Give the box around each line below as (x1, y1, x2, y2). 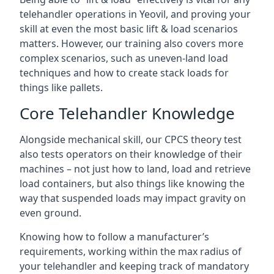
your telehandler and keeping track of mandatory (20, 259, 249, 273)
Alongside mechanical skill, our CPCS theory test (20, 133, 242, 146)
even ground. (20, 206, 81, 220)
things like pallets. (20, 81, 103, 94)
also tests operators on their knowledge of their (20, 147, 242, 161)
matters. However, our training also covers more (20, 37, 243, 50)
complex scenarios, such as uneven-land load (20, 51, 228, 65)
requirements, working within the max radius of (20, 245, 242, 258)
